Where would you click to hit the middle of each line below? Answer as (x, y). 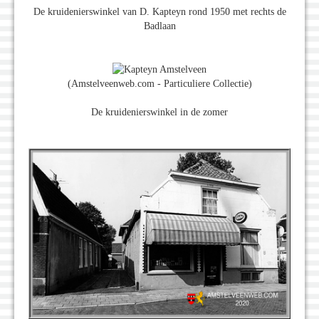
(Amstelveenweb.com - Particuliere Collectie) (159, 83)
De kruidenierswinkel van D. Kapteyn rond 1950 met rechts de (159, 12)
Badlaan (159, 26)
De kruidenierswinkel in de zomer (159, 112)
